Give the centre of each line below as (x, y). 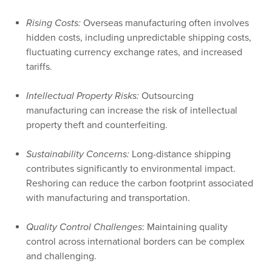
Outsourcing (166, 96)
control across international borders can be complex (135, 241)
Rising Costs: (53, 23)
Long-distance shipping (180, 154)
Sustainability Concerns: (77, 154)
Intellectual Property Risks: (82, 96)
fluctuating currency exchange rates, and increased (134, 52)
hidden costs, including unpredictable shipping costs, (138, 37)
